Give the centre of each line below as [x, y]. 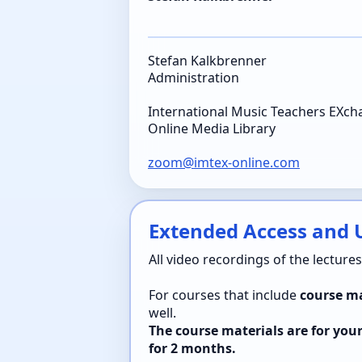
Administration [194, 78]
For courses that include [224, 295]
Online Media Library [212, 128]
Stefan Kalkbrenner [207, 61]
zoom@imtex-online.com [224, 162]
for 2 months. [192, 348]
